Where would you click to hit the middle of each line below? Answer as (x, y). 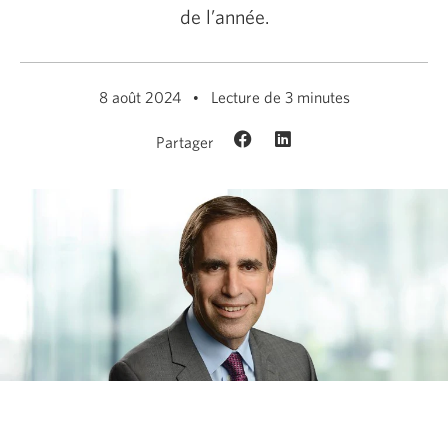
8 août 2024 (139, 97)
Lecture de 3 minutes (280, 97)
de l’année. (224, 16)
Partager (184, 142)
